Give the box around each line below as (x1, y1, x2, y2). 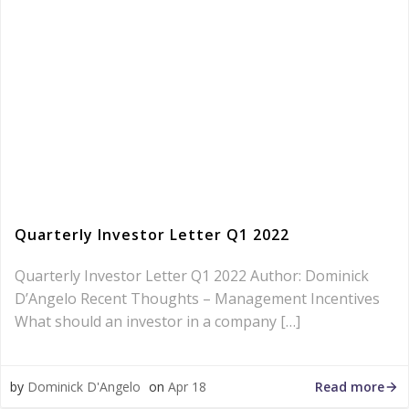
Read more (315, 377, 384, 395)
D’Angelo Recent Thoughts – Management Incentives (15, 288, 380, 309)
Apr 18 (168, 378, 206, 395)
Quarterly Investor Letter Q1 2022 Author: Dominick (15, 266, 369, 286)
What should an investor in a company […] (15, 311, 300, 331)
